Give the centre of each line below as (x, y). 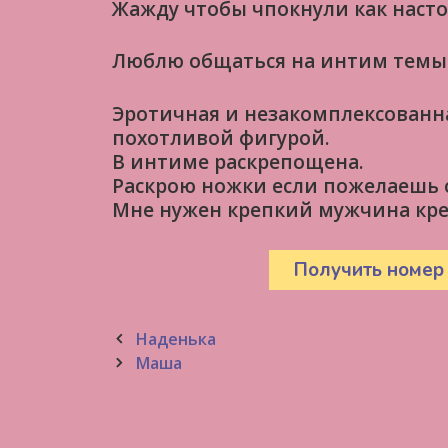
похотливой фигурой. (220, 137)
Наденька (175, 339)
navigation (152, 362)
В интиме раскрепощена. (237, 161)
